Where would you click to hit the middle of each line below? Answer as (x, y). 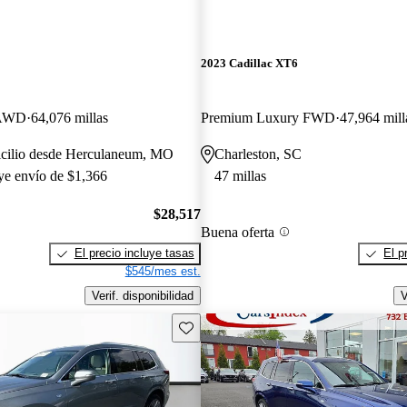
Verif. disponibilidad (142, 295)
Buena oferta (237, 232)
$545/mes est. (163, 272)
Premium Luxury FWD (268, 117)
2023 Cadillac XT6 (249, 64)
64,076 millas (69, 117)
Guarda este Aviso (227, 326)
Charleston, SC (258, 154)
